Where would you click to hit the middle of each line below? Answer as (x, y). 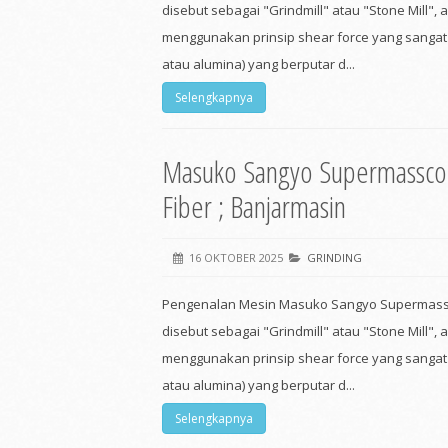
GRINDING (334, 257)
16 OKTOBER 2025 (236, 257)
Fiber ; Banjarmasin (254, 206)
